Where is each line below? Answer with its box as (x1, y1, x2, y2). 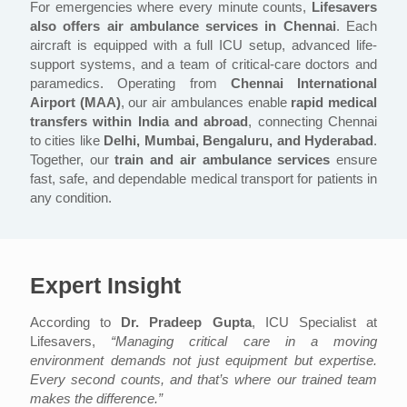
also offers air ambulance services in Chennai (30, 18, 336, 35)
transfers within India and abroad (30, 114, 249, 130)
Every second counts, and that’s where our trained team (30, 372, 377, 388)
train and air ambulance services (114, 152, 331, 168)
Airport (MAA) (30, 94, 121, 111)
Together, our (30, 152, 115, 168)
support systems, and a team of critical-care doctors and (30, 56, 377, 73)
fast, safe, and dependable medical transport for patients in (30, 171, 377, 187)
